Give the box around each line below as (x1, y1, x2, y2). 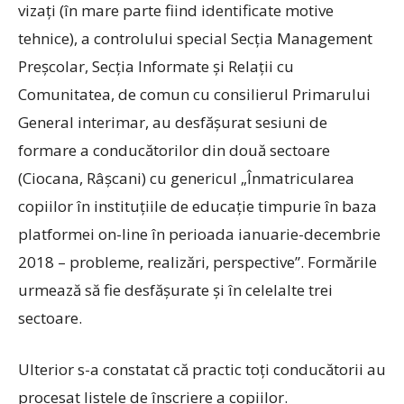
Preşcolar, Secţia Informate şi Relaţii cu (18, 56, 294, 77)
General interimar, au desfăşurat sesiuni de (18, 112, 327, 133)
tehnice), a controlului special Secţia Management (18, 28, 372, 49)
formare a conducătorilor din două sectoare (18, 140, 330, 161)
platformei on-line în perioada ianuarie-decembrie (18, 224, 381, 244)
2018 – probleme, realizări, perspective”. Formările (18, 252, 377, 272)
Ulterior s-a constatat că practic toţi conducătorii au (18, 359, 386, 380)
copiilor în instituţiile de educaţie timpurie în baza (18, 196, 377, 216)
